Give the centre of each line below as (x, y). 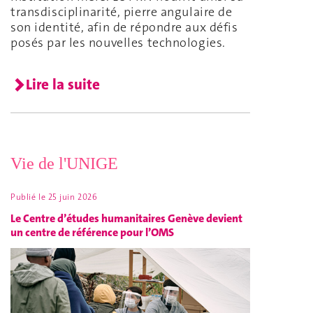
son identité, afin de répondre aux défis (124, 28)
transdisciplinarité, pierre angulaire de (122, 12)
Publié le (29, 197)
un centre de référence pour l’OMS (92, 232)
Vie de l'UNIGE (64, 164)
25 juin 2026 (73, 197)
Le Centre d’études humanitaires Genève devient (126, 218)
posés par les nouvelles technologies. (118, 43)
